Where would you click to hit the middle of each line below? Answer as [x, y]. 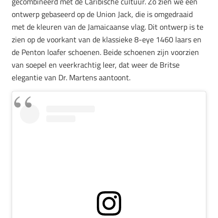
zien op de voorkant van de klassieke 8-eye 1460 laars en [107, 39]
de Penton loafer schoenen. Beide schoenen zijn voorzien [105, 52]
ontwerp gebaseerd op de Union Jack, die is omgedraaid [102, 14]
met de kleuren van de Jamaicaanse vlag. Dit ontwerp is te [108, 27]
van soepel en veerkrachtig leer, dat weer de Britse [96, 64]
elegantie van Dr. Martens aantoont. [71, 77]
